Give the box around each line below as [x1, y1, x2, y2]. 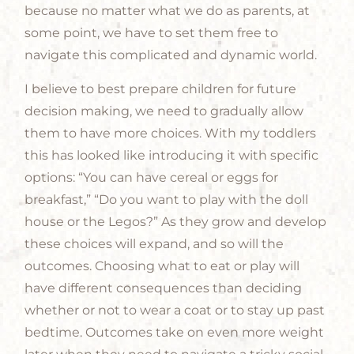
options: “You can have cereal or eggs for [24, 169, 279, 185]
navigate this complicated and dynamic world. [24, 47, 318, 63]
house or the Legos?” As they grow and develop [24, 213, 327, 229]
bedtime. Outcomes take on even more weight [24, 324, 325, 340]
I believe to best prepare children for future [24, 81, 297, 96]
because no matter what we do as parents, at [24, 3, 311, 19]
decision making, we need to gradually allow [24, 103, 304, 119]
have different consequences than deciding [24, 280, 303, 296]
